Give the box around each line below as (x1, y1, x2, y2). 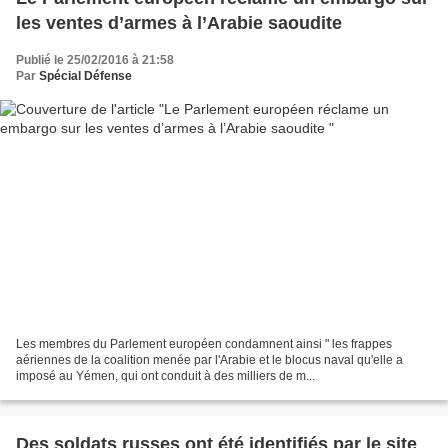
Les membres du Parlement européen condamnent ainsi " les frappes (16, 336, 392, 351)
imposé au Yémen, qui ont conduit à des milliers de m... (16, 368, 315, 383)
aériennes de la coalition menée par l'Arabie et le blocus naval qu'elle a (16, 352, 403, 367)
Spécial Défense (39, 69, 132, 84)
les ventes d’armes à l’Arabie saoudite (16, 13, 342, 34)
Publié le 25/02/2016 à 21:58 (16, 53, 174, 68)
